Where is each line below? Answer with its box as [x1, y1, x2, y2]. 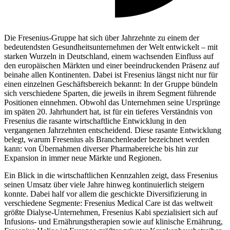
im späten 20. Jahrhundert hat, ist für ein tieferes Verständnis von [4, 107, 213, 116]
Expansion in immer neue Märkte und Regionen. [4, 153, 162, 162]
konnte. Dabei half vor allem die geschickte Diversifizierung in [4, 189, 207, 198]
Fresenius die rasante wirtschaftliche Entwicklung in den [4, 116, 186, 125]
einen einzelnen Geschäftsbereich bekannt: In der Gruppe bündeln [4, 79, 218, 88]
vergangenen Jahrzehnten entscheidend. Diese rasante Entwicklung [4, 125, 221, 135]
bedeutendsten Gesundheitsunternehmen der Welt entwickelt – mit [4, 42, 218, 51]
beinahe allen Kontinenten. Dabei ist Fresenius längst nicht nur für [4, 70, 218, 79]
